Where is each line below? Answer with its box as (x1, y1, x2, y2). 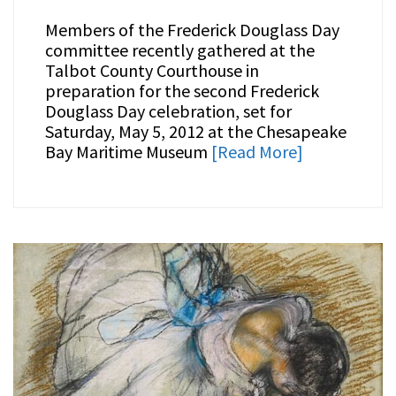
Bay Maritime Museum (44, 141, 211, 164)
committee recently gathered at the (44, 39, 315, 62)
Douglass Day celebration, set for (44, 100, 292, 123)
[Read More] (210, 141, 303, 164)
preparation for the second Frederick (44, 80, 319, 103)
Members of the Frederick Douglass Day (44, 19, 339, 42)
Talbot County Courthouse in (44, 59, 259, 82)
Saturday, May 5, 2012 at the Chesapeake (44, 120, 346, 143)
